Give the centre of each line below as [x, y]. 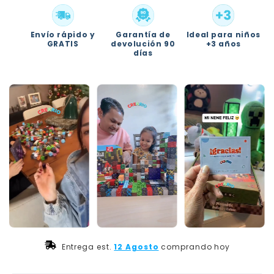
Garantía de [143, 35]
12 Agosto [136, 246]
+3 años [224, 44]
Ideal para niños [224, 35]
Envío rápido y [63, 35]
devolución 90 [143, 44]
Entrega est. [85, 246]
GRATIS [63, 44]
